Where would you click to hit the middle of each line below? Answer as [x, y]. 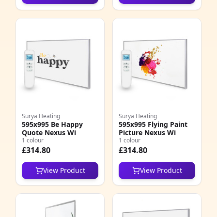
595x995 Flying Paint [153, 124]
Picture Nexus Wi [147, 132]
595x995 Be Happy [52, 124]
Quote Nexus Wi [49, 132]
